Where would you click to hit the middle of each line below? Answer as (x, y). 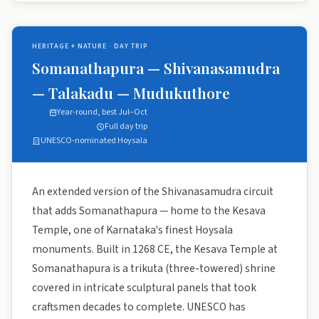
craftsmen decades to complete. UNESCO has (139, 307)
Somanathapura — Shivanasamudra (156, 68)
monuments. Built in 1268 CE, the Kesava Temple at (155, 249)
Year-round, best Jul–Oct (102, 112)
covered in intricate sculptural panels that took (144, 288)
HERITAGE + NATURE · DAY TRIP (90, 46)
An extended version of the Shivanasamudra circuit (153, 192)
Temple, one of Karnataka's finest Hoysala (132, 230)
